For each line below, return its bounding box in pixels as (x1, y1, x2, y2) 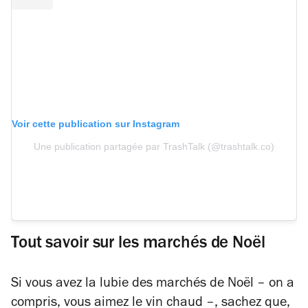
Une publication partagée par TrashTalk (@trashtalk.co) (33, 141, 274, 153)
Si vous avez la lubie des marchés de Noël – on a (11, 278, 294, 291)
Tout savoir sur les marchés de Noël (11, 236, 269, 253)
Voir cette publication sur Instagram (12, 118, 179, 130)
